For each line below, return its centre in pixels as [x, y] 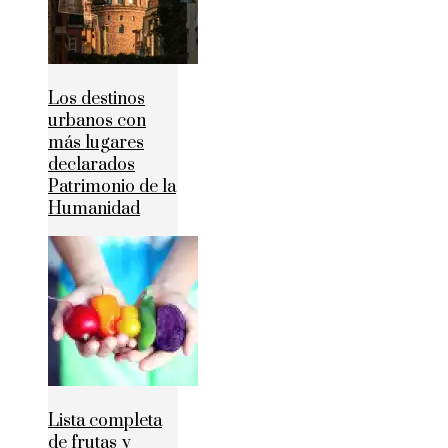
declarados [91, 165]
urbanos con [97, 121]
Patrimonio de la [112, 187]
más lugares [96, 143]
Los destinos [96, 99]
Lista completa [105, 421]
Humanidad [94, 209]
